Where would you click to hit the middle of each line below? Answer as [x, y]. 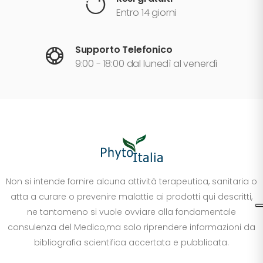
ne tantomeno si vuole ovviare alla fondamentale [131, 212]
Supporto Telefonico [124, 50]
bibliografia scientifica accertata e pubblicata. [131, 242]
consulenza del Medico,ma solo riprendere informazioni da [131, 227]
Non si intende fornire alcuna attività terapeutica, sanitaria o [131, 181]
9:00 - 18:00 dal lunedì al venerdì [146, 64]
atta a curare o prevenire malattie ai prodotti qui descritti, [131, 196]
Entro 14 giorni [146, 13]
